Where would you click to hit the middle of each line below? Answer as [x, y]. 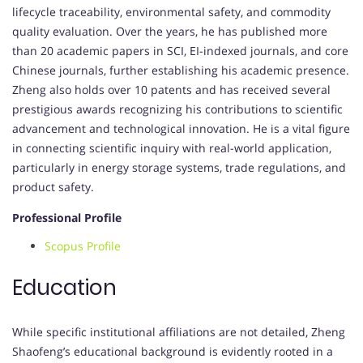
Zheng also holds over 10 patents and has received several [171, 90]
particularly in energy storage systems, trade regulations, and [179, 168]
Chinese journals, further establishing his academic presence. [181, 70]
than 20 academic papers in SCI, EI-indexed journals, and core [180, 51]
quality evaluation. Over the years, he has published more [170, 32]
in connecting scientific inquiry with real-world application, [172, 148]
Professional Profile [67, 218]
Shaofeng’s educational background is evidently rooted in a [173, 352]
